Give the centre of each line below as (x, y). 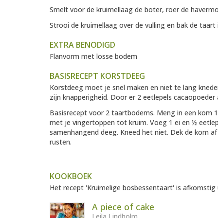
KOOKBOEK (71, 176)
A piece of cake (123, 207)
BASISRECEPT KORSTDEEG (97, 76)
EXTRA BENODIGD (82, 45)
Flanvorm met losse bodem (93, 56)
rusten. (61, 142)
